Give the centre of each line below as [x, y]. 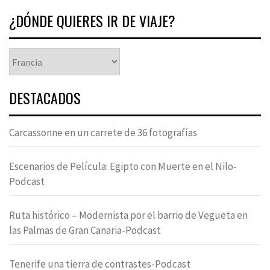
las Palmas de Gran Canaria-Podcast [85, 231]
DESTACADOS [45, 98]
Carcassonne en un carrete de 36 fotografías [103, 133]
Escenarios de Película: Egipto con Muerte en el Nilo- [123, 167]
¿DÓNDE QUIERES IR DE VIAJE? [92, 21]
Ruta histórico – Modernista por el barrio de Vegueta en [128, 215]
